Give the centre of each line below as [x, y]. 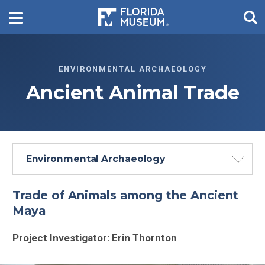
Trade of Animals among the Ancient [126, 195]
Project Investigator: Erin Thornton [95, 238]
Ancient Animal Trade [132, 93]
